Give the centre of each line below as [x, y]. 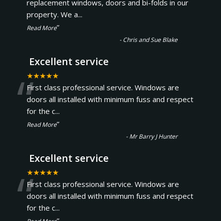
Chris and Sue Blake [150, 40]
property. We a [52, 14]
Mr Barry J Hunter [154, 136]
